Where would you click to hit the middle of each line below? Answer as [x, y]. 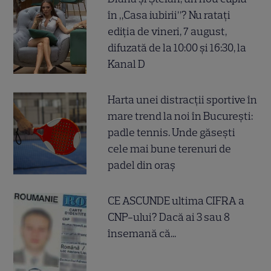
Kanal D [127, 64]
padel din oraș [142, 165]
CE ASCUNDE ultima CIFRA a [176, 201]
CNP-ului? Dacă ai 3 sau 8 [169, 217]
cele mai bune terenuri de [170, 149]
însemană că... [142, 234]
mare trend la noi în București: [181, 116]
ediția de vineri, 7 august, [168, 32]
